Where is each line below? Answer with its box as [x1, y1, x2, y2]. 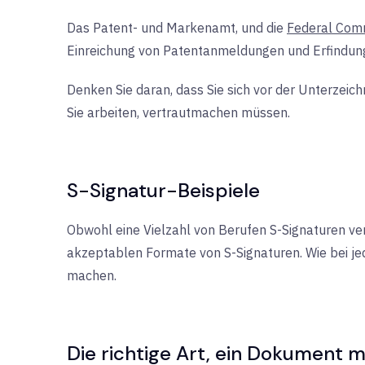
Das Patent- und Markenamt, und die [67, 20, 287, 36]
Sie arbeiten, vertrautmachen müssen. [67, 104, 290, 121]
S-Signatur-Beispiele [67, 178, 260, 203]
